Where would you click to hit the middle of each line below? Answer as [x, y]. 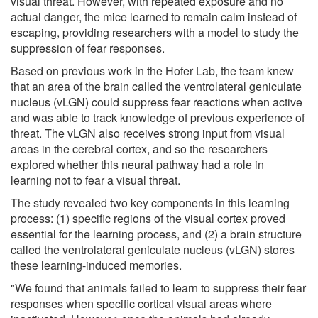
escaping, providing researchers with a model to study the [155, 32]
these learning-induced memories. [96, 265]
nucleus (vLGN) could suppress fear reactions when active [157, 102]
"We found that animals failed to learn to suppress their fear [158, 287]
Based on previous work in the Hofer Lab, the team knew [152, 70]
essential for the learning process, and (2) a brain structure [156, 234]
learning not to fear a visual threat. [95, 180]
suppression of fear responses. [88, 48]
